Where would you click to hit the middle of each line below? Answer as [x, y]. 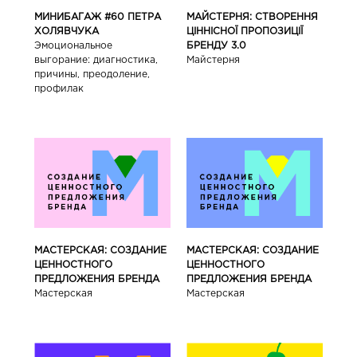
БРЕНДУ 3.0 [217, 46]
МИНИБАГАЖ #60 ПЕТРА [97, 17]
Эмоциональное [73, 46]
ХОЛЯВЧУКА [66, 31]
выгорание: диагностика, [96, 60]
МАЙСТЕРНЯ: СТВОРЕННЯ [253, 17]
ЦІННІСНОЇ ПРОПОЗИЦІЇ [245, 31]
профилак [59, 89]
